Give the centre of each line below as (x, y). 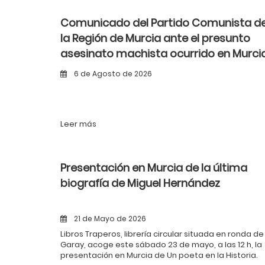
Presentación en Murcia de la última (154, 168)
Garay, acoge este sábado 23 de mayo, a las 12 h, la (161, 245)
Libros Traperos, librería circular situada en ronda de (162, 234)
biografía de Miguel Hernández (140, 183)
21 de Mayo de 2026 (109, 219)
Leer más (78, 124)
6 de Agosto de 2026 (112, 74)
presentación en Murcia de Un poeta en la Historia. (159, 255)
